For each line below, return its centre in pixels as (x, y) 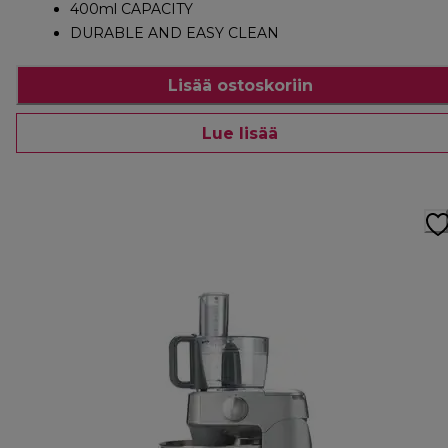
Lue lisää (240, 133)
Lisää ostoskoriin (240, 85)
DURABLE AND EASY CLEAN (174, 33)
